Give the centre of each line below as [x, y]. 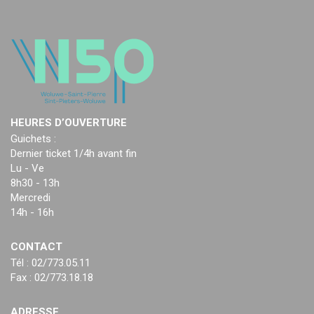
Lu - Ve [27, 168]
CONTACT [36, 246]
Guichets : [33, 138]
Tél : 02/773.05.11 [50, 262]
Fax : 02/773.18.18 [52, 277]
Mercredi [30, 197]
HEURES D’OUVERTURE [69, 122]
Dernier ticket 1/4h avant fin [74, 153]
